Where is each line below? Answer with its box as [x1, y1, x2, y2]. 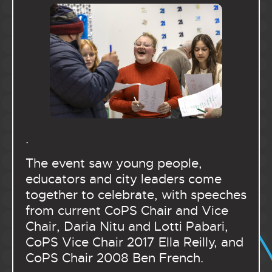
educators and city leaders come [25, 171, 222, 188]
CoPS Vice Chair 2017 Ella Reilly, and [25, 234, 243, 251]
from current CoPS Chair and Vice [25, 203, 228, 219]
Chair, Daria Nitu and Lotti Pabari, [25, 219, 228, 235]
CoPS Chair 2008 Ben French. [25, 250, 203, 267]
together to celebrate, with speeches [25, 187, 246, 203]
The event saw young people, [25, 155, 202, 172]
